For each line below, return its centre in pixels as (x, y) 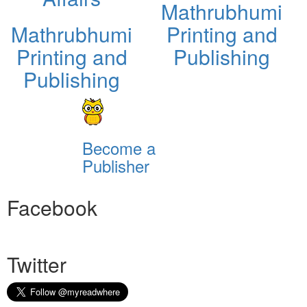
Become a (119, 147)
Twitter (37, 264)
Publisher (115, 165)
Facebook (52, 207)
